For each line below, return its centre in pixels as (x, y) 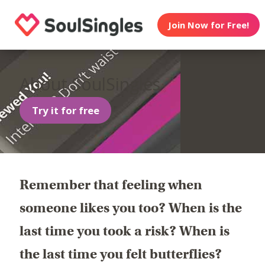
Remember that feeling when (111, 184)
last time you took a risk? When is (125, 230)
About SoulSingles (90, 84)
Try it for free (65, 111)
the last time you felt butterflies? (121, 253)
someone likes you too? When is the (131, 207)
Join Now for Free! (209, 25)
